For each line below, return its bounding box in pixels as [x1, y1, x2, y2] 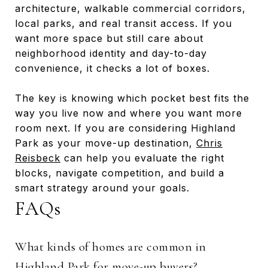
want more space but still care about [15, 32, 203, 44]
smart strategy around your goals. [15, 181, 190, 194]
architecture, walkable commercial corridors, [15, 2, 246, 14]
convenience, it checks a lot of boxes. [15, 62, 210, 74]
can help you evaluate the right [60, 151, 224, 164]
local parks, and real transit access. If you [15, 17, 232, 29]
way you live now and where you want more [15, 106, 242, 119]
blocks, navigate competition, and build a [15, 166, 224, 179]
